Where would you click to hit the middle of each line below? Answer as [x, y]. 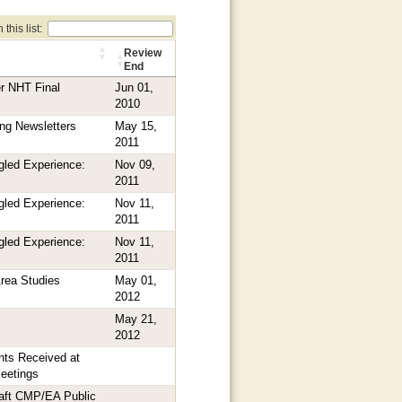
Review [143, 53]
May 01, [136, 281]
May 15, [136, 127]
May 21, [136, 319]
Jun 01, [134, 88]
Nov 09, [135, 165]
